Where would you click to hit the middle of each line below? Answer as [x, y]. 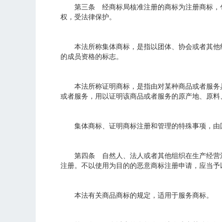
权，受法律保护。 [88, 17]
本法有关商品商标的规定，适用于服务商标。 [137, 195]
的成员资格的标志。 [92, 57]
